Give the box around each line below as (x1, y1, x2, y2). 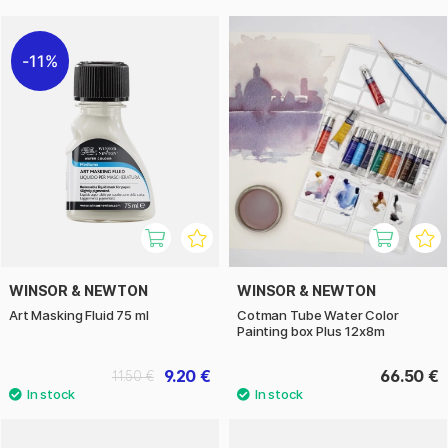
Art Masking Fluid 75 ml (9, 307, 149, 324)
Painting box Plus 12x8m (237, 323, 385, 340)
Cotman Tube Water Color (237, 307, 399, 324)
